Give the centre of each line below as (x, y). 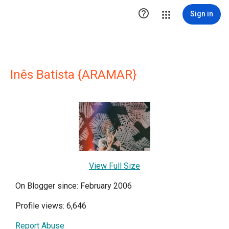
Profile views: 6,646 (51, 206)
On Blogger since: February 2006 (74, 186)
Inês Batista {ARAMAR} (73, 75)
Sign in (202, 14)
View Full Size (114, 166)
